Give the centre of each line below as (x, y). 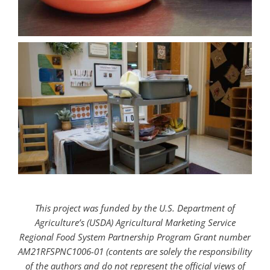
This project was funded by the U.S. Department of (135, 208)
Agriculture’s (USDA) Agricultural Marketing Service (135, 223)
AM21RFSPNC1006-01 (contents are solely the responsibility (135, 252)
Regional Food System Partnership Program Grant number (135, 237)
